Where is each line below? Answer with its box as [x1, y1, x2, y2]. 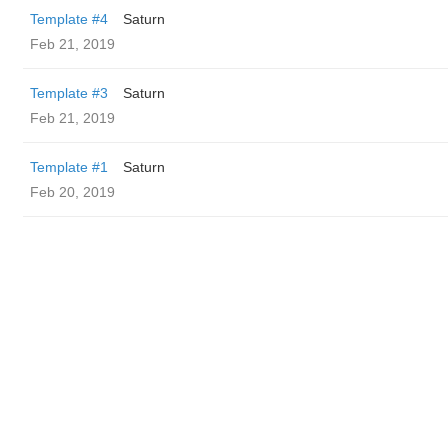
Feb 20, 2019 [30, 184, 115, 200]
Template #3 [30, 85, 108, 101]
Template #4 [30, 11, 108, 27]
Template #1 [30, 159, 108, 175]
